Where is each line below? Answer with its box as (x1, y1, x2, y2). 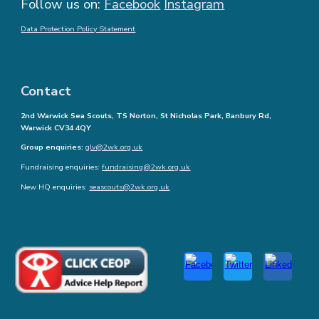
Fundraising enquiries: (21, 162, 103, 173)
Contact (21, 82, 75, 101)
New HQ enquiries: (21, 181, 90, 192)
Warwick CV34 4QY (21, 122, 92, 133)
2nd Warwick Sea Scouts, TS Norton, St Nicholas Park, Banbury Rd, (21, 110, 272, 121)
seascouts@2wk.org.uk (89, 181, 170, 192)
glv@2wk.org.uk (85, 142, 143, 153)
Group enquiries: (21, 142, 86, 153)
